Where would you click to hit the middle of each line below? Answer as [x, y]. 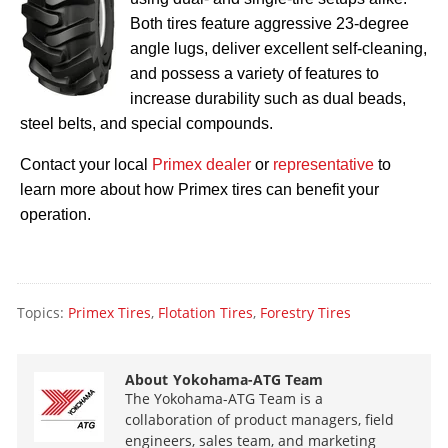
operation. [55, 215]
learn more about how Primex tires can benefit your [199, 190]
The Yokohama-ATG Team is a [224, 398]
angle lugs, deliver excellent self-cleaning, [278, 49]
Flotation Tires [205, 312]
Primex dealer [201, 165]
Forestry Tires [305, 312]
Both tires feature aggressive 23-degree [269, 24]
